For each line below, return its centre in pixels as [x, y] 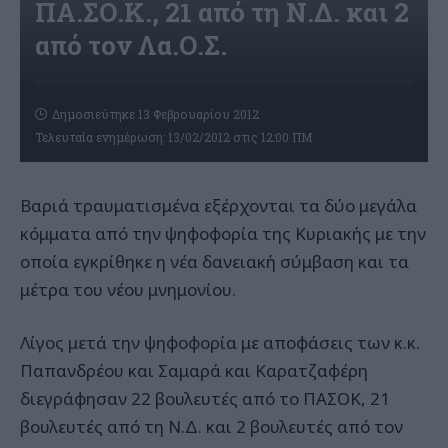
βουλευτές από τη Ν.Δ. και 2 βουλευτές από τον [211, 427]
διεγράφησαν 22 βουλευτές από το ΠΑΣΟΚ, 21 [205, 399]
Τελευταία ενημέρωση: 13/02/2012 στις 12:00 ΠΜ [173, 136]
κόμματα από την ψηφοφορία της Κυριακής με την [223, 233]
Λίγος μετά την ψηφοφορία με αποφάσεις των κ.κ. [220, 343]
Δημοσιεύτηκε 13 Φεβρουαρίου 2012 [155, 113]
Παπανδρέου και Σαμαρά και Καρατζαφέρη [194, 371]
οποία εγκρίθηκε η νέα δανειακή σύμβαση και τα [214, 261]
